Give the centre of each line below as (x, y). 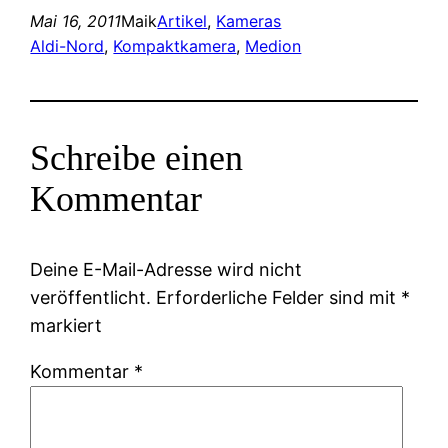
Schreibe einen (137, 157)
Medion (273, 45)
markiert (66, 325)
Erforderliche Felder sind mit (279, 297)
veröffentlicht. (91, 297)
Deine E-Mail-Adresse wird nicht (166, 269)
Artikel (182, 20)
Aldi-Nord (67, 45)
